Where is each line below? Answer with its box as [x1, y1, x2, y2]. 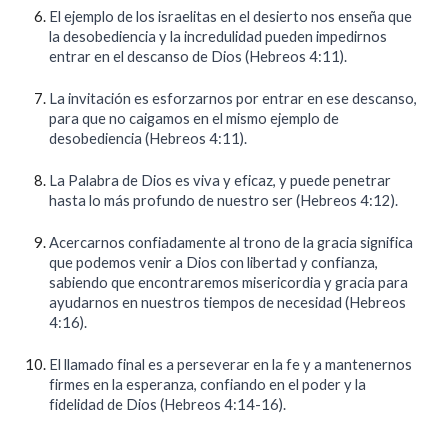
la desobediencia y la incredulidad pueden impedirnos [49, 28, 388, 45]
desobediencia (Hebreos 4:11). [49, 130, 248, 147]
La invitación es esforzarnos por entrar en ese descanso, [49, 90, 418, 107]
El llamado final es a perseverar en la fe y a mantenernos [49, 356, 413, 373]
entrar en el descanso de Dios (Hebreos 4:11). [49, 48, 348, 65]
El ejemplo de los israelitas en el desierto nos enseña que [49, 8, 413, 25]
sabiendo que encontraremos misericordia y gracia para [49, 274, 409, 291]
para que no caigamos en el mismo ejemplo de [49, 110, 340, 127]
